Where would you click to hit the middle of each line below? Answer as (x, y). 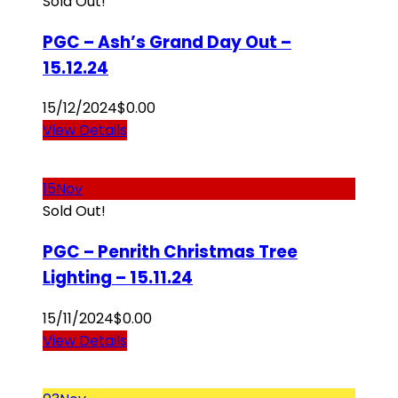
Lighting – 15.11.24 (118, 277)
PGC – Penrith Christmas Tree (170, 251)
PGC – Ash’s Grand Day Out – (167, 42)
